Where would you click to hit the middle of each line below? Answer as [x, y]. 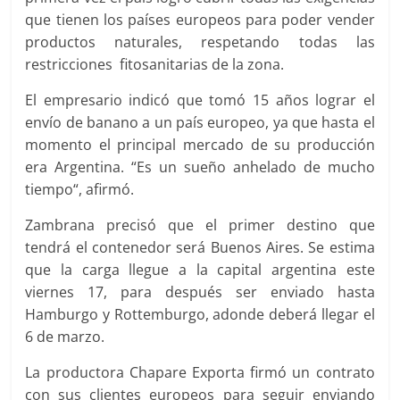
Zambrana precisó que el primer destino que [200, 225]
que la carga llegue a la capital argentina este [200, 270]
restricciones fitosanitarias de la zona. [155, 64]
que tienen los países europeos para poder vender [200, 20]
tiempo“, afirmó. [80, 189]
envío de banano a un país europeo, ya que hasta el [200, 122]
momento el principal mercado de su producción [200, 145]
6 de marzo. [65, 337]
